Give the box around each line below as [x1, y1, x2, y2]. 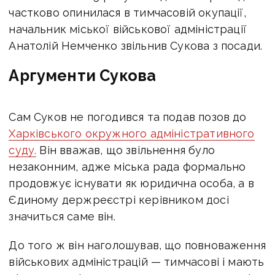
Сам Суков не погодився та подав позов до [9, 110, 247, 123]
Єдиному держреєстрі [9, 193, 139, 206]
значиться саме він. [9, 209, 115, 223]
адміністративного [150, 126, 255, 140]
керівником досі [139, 193, 229, 206]
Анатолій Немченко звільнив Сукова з [9, 39, 221, 52]
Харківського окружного [9, 126, 150, 140]
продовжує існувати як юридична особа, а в [9, 176, 254, 190]
